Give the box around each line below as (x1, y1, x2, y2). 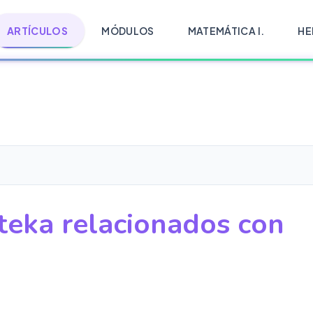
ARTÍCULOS (7, 24, 68, 37)
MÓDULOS (101, 24, 154, 37)
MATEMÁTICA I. (187, 24, 265, 37)
